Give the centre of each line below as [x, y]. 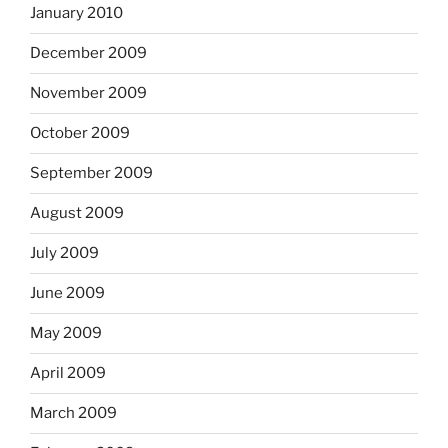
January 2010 [76, 13]
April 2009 [68, 373]
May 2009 [66, 333]
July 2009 [64, 253]
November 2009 [88, 93]
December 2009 [88, 53]
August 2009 [77, 213]
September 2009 [91, 173]
